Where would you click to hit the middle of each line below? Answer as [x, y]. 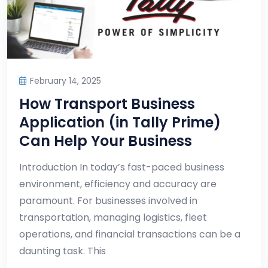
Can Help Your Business [106, 141]
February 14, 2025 [66, 81]
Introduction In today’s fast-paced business [122, 167]
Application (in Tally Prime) [120, 123]
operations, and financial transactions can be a [130, 234]
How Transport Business [107, 104]
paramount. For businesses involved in [108, 201]
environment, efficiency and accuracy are [118, 184]
